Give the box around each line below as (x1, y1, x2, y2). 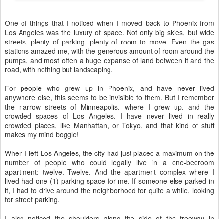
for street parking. (5, 195, 60, 205)
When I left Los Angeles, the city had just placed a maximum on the (5, 148, 214, 158)
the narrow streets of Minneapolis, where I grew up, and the (5, 102, 214, 112)
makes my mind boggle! (5, 130, 79, 140)
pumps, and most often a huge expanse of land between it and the (5, 55, 214, 66)
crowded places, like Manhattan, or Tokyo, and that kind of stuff (5, 120, 214, 131)
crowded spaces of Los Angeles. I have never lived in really (5, 111, 214, 121)
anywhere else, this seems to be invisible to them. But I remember (5, 92, 214, 103)
